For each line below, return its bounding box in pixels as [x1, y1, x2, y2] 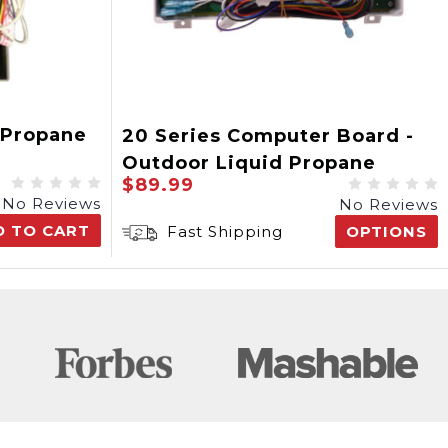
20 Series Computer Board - [122, 125, 414, 147]
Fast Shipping [162, 222, 283, 241]
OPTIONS [346, 222, 427, 241]
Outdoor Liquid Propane [122, 152, 376, 174]
